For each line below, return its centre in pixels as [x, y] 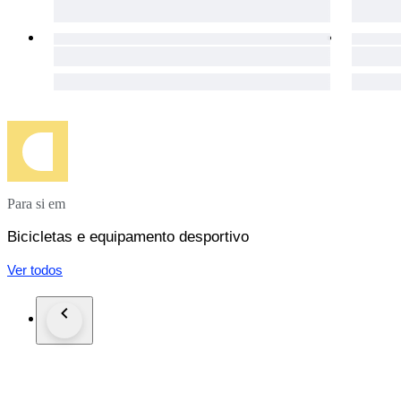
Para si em [36, 204]
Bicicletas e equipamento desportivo [128, 237]
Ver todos [35, 270]
